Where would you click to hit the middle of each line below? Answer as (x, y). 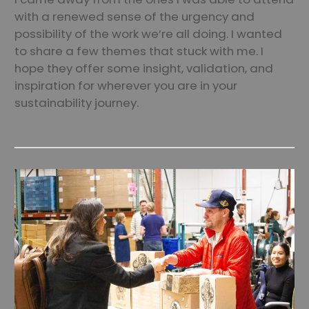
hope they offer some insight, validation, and (144, 68)
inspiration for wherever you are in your (126, 86)
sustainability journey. (77, 103)
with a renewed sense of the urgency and (134, 17)
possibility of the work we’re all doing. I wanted (148, 34)
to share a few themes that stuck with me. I (139, 51)
